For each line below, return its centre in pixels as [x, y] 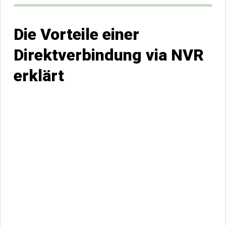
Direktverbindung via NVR [109, 55]
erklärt [39, 76]
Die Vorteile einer [76, 34]
